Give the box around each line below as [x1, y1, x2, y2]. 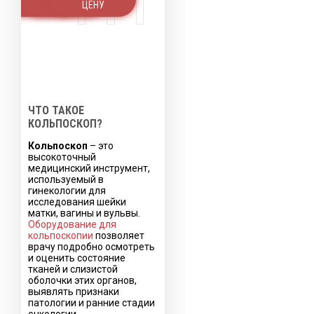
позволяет [93, 229, 144, 241]
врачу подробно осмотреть [28, 240, 155, 252]
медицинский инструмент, [28, 162, 150, 174]
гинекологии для [28, 184, 106, 196]
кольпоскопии [28, 229, 93, 241]
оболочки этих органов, [28, 274, 137, 286]
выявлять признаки [28, 285, 119, 297]
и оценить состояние [28, 252, 125, 264]
